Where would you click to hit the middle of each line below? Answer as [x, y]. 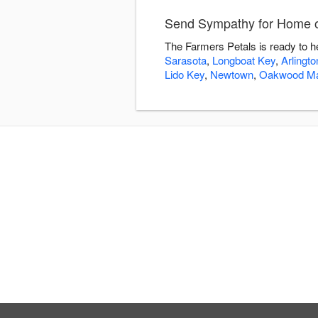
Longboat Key [244, 60]
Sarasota [186, 60]
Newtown [232, 75]
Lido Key [185, 75]
